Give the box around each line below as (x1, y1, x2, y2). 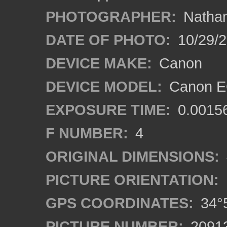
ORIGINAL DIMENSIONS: (46, 148, 219, 165)
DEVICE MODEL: (46, 78, 162, 95)
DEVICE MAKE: (46, 55, 152, 71)
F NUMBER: (46, 125, 128, 141)
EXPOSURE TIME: (46, 101, 171, 118)
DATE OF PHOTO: (46, 31, 171, 48)
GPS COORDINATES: (46, 195, 194, 211)
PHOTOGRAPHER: (46, 8, 176, 25)
